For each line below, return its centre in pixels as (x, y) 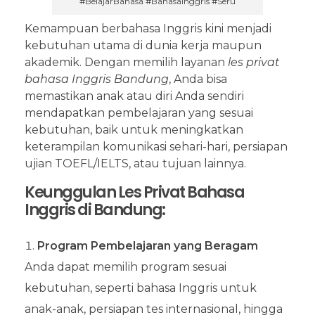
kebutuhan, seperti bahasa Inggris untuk (141, 288)
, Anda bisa (198, 79)
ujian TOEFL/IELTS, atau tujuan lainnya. (135, 164)
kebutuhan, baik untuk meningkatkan (134, 130)
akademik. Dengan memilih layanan (126, 63)
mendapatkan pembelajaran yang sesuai (139, 113)
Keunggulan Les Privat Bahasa (134, 193)
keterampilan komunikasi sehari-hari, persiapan (156, 147)
